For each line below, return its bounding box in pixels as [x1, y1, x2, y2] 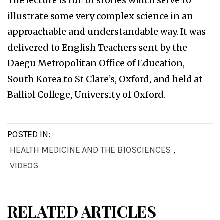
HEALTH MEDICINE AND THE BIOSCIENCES [10, 144, 171, 156]
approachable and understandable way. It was [7, 26, 206, 38]
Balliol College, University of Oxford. [7, 89, 165, 101]
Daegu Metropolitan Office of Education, [7, 57, 185, 69]
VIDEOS [10, 160, 38, 171]
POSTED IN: [7, 129, 50, 140]
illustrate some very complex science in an [7, 10, 193, 22]
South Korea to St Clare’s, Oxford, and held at [7, 73, 203, 85]
